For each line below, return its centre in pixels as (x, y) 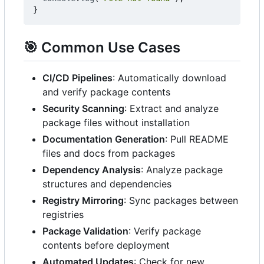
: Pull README (197, 139)
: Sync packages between (181, 200)
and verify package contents (106, 92)
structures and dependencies (107, 184)
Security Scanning (83, 108)
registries (63, 214)
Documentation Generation (104, 139)
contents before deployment (106, 245)
